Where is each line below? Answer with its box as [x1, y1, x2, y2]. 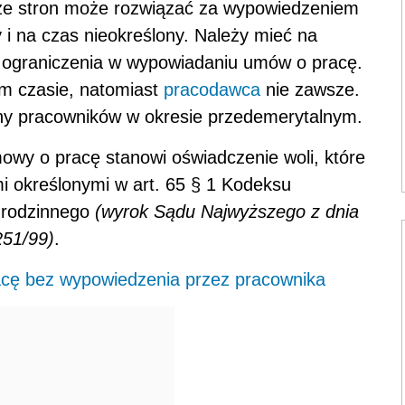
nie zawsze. [260, 80, 360, 100]
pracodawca [164, 80, 260, 100]
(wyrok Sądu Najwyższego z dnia [95, 202, 359, 222]
